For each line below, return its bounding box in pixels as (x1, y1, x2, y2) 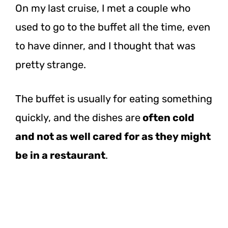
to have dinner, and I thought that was (15, 39, 195, 52)
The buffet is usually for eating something (15, 92, 212, 105)
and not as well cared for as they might (15, 130, 211, 142)
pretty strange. (15, 58, 86, 71)
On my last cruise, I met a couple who (15, 2, 190, 14)
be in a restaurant (15, 149, 105, 161)
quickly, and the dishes (15, 111, 125, 124)
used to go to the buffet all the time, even (15, 20, 210, 33)
